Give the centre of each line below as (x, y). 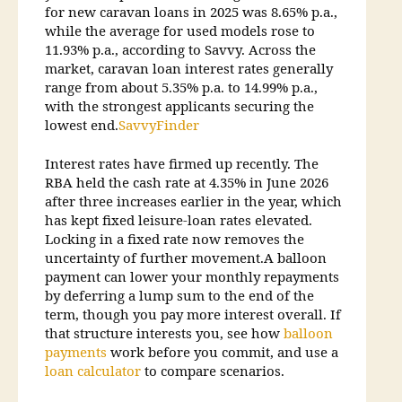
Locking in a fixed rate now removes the (175, 240)
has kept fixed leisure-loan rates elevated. (179, 222)
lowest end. (82, 126)
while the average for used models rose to (180, 31)
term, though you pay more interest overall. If (193, 316)
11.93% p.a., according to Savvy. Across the (180, 50)
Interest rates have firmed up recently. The (182, 165)
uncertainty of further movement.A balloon (186, 259)
